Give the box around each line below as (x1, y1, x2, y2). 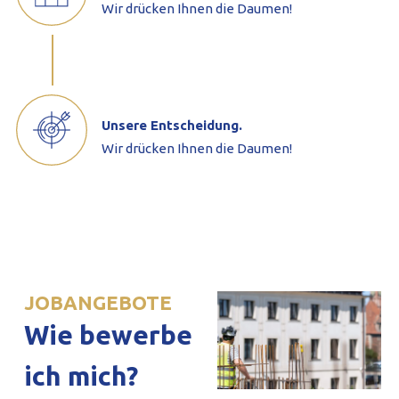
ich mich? (23, 361, 138, 392)
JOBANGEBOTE (23, 291, 172, 314)
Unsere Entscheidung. (101, 118, 242, 134)
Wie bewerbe (23, 320, 192, 351)
